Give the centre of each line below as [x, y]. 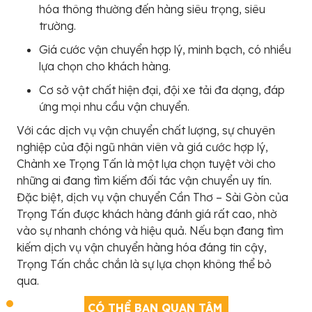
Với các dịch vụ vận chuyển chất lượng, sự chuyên [146, 131]
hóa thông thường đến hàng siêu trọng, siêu [152, 9]
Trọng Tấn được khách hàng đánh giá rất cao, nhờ [147, 214]
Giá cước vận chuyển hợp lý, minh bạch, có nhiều [165, 50]
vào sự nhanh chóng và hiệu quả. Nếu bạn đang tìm [150, 231]
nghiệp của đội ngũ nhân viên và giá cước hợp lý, [142, 147]
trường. [57, 26]
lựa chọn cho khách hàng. [105, 67]
